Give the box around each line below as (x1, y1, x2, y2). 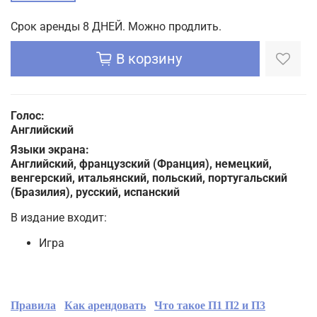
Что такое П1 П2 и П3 (154, 299, 265, 311)
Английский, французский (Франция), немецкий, (11, 156, 272, 171)
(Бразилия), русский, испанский (11, 185, 180, 199)
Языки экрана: (11, 142, 89, 156)
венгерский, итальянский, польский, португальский (11, 171, 287, 185)
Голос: (11, 108, 45, 122)
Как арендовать (64, 299, 146, 311)
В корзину (115, 50, 182, 67)
